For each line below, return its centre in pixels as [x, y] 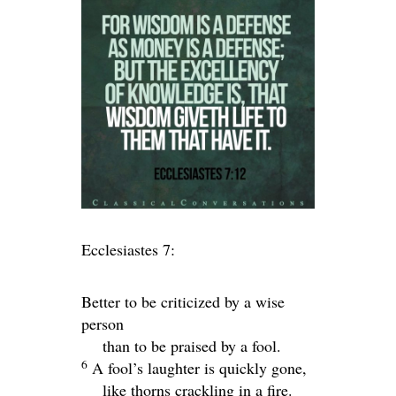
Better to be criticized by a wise [183, 301]
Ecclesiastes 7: [128, 249]
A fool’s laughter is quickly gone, [199, 368]
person [103, 324]
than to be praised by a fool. [192, 346]
